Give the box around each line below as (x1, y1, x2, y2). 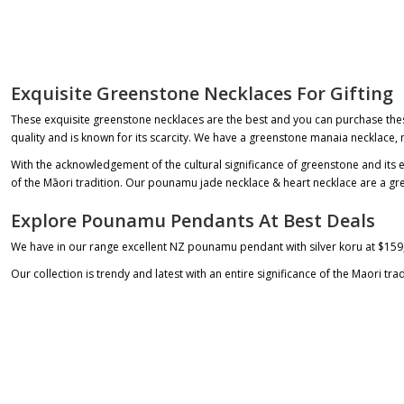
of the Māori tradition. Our (11, 175, 148, 190)
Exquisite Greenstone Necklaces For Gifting (11, 81, 393, 106)
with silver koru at (283, 239, 378, 254)
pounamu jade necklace (148, 175, 270, 190)
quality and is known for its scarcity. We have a (11, 130, 249, 145)
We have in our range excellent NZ (11, 239, 188, 254)
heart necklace (283, 175, 357, 190)
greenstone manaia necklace (249, 130, 395, 145)
